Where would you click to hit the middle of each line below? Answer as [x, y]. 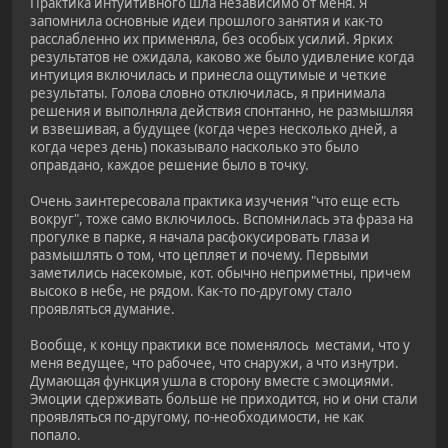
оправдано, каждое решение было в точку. [169, 164]
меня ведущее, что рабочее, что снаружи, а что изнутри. [214, 362]
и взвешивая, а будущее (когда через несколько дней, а [213, 128]
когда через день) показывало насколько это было [194, 146]
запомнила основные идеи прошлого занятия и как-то [206, 20]
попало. [57, 434]
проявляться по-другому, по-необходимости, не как [197, 416]
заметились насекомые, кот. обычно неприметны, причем [220, 272]
